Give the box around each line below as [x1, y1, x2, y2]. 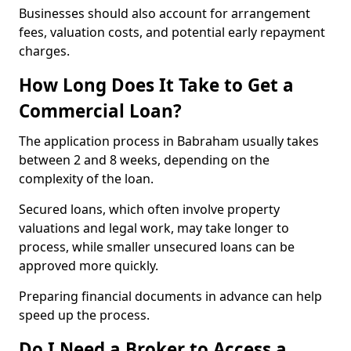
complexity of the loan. [19, 170, 154, 187]
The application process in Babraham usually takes [19, 132, 319, 150]
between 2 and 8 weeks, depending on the [19, 151, 270, 168]
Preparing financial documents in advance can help [19, 288, 322, 305]
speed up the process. [19, 306, 150, 324]
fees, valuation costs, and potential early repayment [19, 24, 325, 41]
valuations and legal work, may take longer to [19, 219, 289, 237]
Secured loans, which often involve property [19, 201, 280, 218]
